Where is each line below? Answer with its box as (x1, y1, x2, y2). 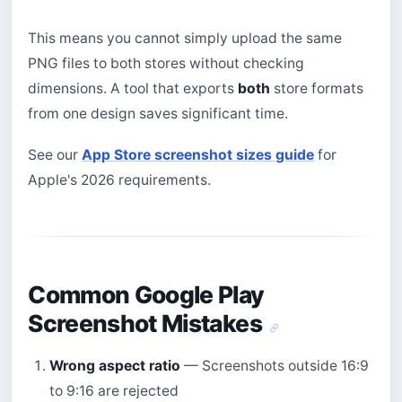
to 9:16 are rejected (48, 381, 179, 399)
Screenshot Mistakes (28, 308, 267, 337)
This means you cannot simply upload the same (28, 29, 343, 47)
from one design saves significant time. (28, 104, 289, 122)
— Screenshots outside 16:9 (179, 356, 369, 374)
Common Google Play (28, 279, 265, 309)
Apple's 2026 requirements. (28, 170, 212, 188)
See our (28, 145, 83, 163)
